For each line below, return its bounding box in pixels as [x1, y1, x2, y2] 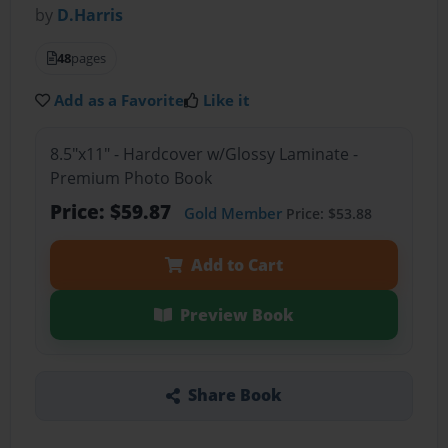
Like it [203, 90, 251, 111]
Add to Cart [190, 253, 283, 276]
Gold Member [183, 202, 282, 223]
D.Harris [57, 4, 124, 27]
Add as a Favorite [54, 90, 185, 111]
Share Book [187, 384, 282, 407]
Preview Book [179, 303, 294, 326]
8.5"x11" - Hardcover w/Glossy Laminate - [49, 142, 358, 165]
